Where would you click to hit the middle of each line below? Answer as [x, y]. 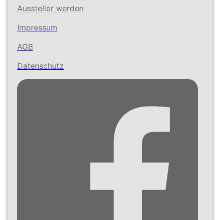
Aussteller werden [50, 9]
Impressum [37, 28]
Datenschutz [41, 66]
